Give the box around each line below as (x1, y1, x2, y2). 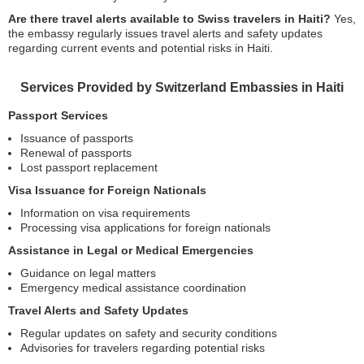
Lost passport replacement (20, 160, 158, 174)
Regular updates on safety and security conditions (20, 326, 277, 340)
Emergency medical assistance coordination (20, 280, 246, 294)
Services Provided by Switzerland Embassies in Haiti (20, 80, 344, 94)
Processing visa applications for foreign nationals (20, 220, 271, 234)
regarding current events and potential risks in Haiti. (8, 41, 273, 54)
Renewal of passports (20, 145, 132, 159)
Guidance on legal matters (20, 266, 156, 279)
